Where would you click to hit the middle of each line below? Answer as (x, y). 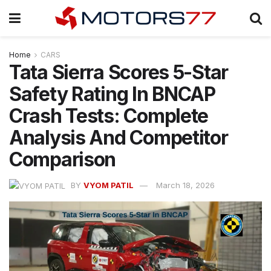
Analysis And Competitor (119, 138)
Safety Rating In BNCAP (112, 94)
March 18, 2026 (185, 185)
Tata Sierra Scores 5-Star (119, 72)
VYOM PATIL (109, 185)
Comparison (63, 159)
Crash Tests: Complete (109, 116)
